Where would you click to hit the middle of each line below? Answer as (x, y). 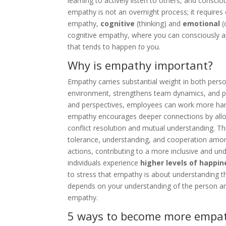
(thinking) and (159, 23)
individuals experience (104, 162)
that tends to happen (103, 46)
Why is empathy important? (140, 65)
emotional (202, 23)
